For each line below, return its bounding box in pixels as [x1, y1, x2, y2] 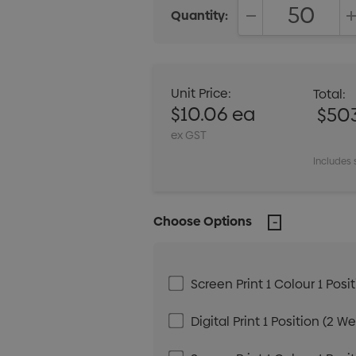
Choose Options [153, 211, 253, 230]
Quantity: [171, 6, 229, 25]
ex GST [171, 126, 207, 143]
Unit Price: [171, 83, 232, 103]
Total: [313, 84, 346, 103]
